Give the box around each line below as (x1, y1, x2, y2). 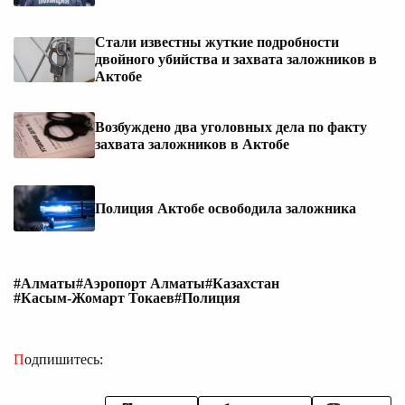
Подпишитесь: (24, 351, 103, 367)
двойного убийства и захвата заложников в (95, 52, 377, 68)
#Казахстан (205, 275, 279, 291)
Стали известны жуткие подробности (95, 34, 339, 51)
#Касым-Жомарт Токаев (14, 289, 174, 306)
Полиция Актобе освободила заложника (95, 200, 356, 216)
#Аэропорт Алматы (76, 275, 205, 291)
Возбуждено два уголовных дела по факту (95, 118, 367, 135)
